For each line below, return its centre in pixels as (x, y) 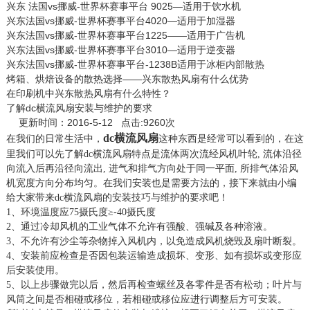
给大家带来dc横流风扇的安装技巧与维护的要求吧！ (117, 197)
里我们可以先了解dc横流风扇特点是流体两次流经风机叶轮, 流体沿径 (154, 154)
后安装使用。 (35, 270)
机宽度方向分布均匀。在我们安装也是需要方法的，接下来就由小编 (151, 183)
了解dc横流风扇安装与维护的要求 (79, 108)
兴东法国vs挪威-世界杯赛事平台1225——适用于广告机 (125, 35)
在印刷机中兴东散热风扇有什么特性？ (88, 93)
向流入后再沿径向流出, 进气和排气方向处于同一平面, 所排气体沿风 (152, 168)
